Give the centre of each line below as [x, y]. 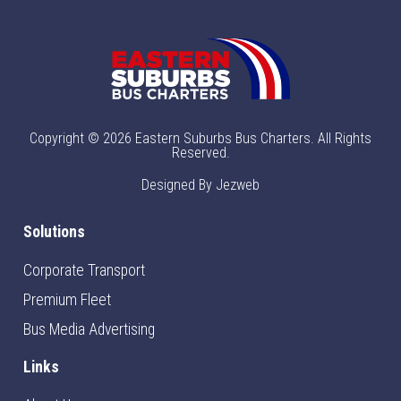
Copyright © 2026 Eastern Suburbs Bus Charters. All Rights [200, 139]
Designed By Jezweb [200, 185]
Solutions [54, 232]
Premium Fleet [67, 300]
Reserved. [200, 153]
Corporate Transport [84, 271]
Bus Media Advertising [89, 330]
